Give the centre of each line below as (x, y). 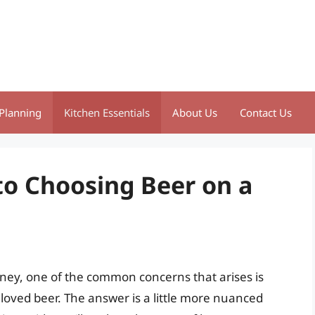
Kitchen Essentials (107, 112)
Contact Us (266, 112)
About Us (195, 112)
